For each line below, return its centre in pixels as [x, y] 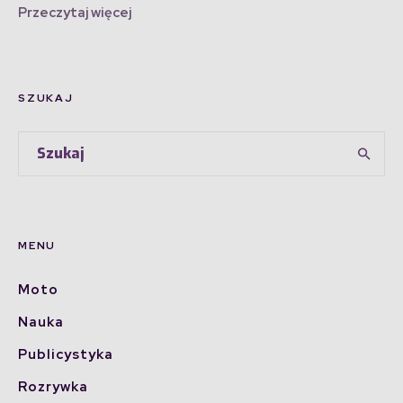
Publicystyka [66, 355]
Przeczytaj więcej [75, 13]
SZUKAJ [46, 99]
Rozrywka [53, 387]
